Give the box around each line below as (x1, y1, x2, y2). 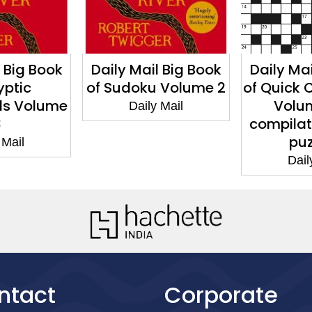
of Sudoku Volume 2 (86, 77, 226, 97)
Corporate (164, 279, 278, 311)
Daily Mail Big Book (91, 59, 221, 79)
